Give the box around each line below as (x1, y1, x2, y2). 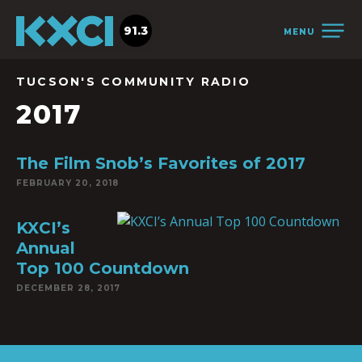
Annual (16, 238, 75, 258)
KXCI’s (16, 218, 70, 238)
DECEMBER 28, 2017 (16, 283, 120, 293)
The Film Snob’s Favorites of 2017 (16, 154, 305, 173)
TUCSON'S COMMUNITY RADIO (16, 74, 250, 89)
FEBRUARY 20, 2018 (16, 178, 119, 188)
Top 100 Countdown (16, 259, 189, 278)
